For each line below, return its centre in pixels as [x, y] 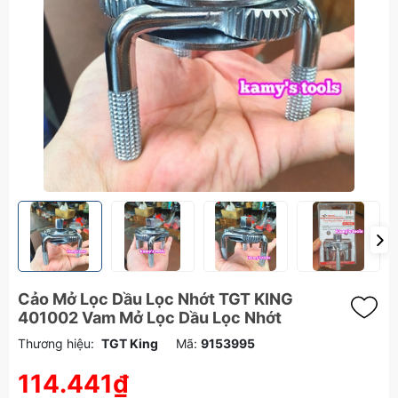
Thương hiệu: [56, 343]
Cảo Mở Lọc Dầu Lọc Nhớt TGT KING [155, 299]
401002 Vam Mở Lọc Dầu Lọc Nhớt [150, 318]
